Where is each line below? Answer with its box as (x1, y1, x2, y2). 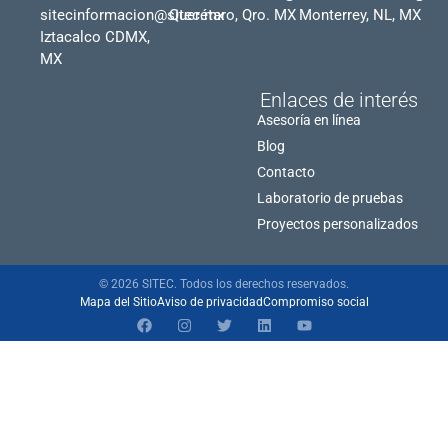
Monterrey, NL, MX (298, 5, 421, 24)
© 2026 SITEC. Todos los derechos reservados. (99, 276, 349, 291)
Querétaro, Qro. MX (169, 5, 297, 24)
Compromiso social (262, 294, 369, 309)
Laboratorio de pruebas (257, 189, 403, 206)
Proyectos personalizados (257, 215, 418, 232)
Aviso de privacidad (156, 294, 263, 309)
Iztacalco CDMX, (40, 27, 150, 46)
